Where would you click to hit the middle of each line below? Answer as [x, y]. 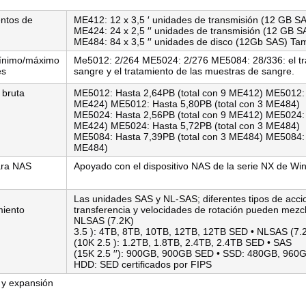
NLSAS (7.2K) [104, 221]
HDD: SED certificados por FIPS [143, 264]
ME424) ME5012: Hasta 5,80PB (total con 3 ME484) [187, 104]
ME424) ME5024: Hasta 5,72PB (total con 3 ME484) [187, 126]
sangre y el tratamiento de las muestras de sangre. [184, 71]
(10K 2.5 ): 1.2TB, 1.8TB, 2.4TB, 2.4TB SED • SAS [183, 242]
